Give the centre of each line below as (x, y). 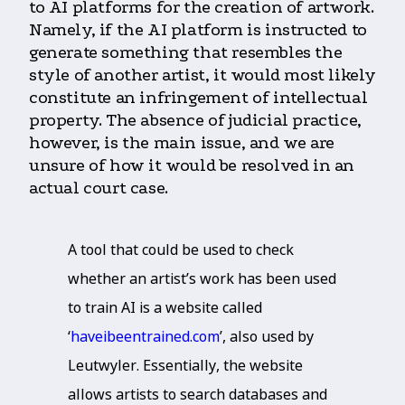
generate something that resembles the (186, 53)
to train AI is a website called (165, 308)
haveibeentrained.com (145, 337)
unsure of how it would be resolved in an (192, 166)
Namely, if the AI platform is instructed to (198, 30)
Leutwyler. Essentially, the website (185, 366)
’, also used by (267, 337)
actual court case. (99, 188)
